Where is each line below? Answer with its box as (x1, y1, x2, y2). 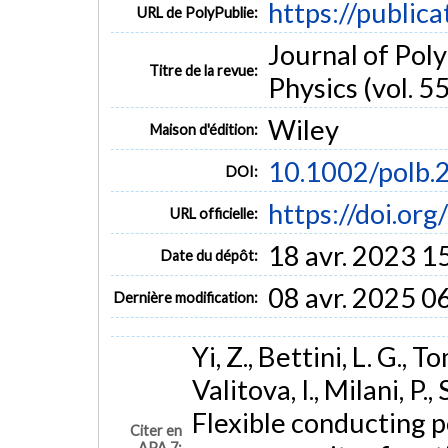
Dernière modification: (114, 288, 259, 306)
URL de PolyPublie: (137, 3, 259, 21)
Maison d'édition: (150, 120, 259, 138)
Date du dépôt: (161, 246, 259, 264)
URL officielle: (170, 204, 259, 222)
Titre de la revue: (149, 61, 259, 79)
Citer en (130, 422, 183, 440)
